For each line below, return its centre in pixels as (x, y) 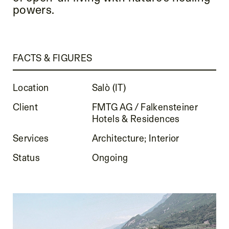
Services (31, 138)
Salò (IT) (109, 87)
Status (26, 157)
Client (25, 107)
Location (31, 87)
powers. (33, 10)
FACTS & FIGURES (52, 58)
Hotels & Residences (136, 118)
